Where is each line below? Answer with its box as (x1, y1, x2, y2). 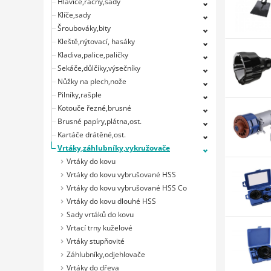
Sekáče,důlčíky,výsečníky (57, 63, 140, 73)
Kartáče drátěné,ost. (57, 129, 126, 140)
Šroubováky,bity (57, 23, 111, 33)
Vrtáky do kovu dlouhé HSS (67, 196, 156, 206)
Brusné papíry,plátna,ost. (57, 116, 142, 126)
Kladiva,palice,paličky (57, 50, 128, 60)
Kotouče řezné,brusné (57, 103, 131, 113)
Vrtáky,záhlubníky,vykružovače (57, 143, 170, 153)
